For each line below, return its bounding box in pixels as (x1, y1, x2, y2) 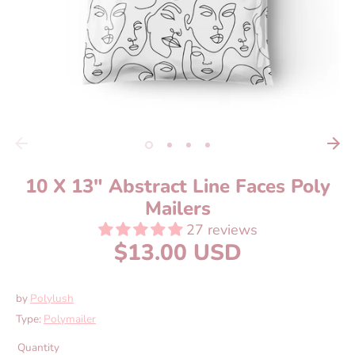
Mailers (144, 196, 211, 221)
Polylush (30, 291, 74, 306)
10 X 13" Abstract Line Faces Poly (25, 174, 330, 199)
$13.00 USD (113, 238, 242, 268)
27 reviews (185, 220, 258, 239)
